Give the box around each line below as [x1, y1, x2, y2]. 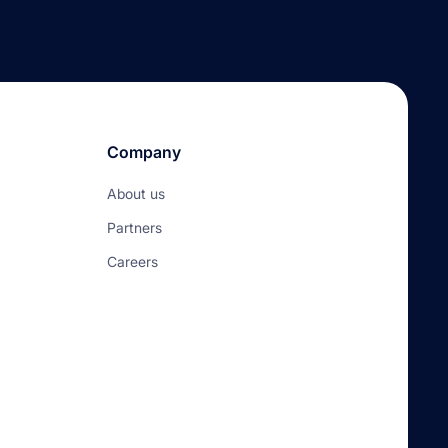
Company [107, 142, 181, 162]
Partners [107, 219, 162, 236]
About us [107, 185, 165, 202]
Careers [107, 253, 158, 270]
